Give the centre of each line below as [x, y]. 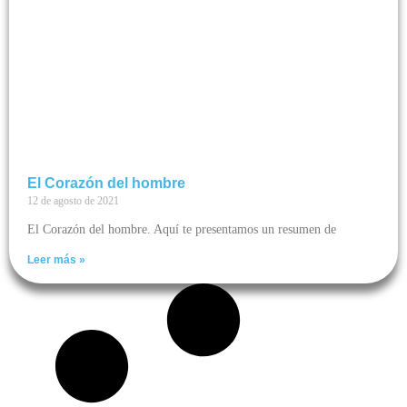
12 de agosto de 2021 [73, 200]
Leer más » [56, 259]
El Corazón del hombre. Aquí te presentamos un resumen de [182, 229]
